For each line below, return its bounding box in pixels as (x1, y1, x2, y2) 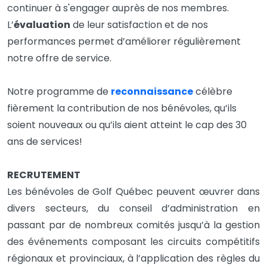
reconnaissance (111, 85, 193, 98)
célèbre (193, 85, 232, 98)
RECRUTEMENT (7, 168, 80, 182)
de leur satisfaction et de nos (73, 18, 208, 32)
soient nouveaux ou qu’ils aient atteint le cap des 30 (7, 118, 247, 132)
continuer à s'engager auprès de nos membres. (7, 1, 229, 15)
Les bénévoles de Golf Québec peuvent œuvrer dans (7, 185, 260, 198)
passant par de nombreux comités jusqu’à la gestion (7, 218, 260, 232)
